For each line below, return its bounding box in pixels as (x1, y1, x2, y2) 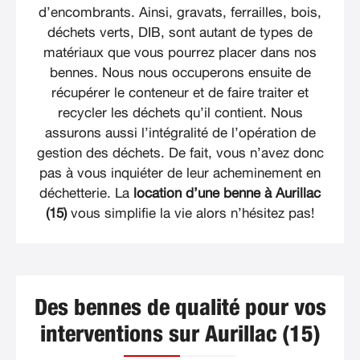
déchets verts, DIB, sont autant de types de (47, 26, 313, 40)
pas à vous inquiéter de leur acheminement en (39, 166, 321, 181)
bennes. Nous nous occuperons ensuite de (49, 66, 311, 80)
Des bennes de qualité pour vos (34, 297, 326, 321)
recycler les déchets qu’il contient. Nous (57, 106, 303, 121)
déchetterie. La (39, 186, 133, 201)
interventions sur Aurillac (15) (39, 324, 321, 347)
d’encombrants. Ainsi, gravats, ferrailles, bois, (39, 6, 321, 20)
